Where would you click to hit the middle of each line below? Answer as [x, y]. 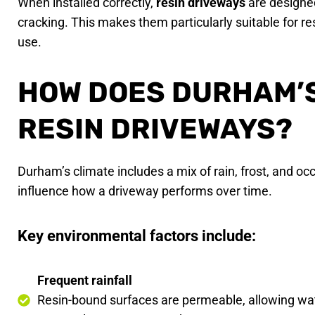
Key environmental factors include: [137, 236]
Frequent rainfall [85, 280]
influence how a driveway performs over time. [145, 191]
